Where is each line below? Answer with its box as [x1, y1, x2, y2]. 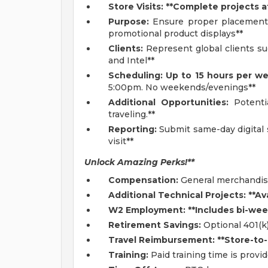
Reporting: [108, 124, 157, 135]
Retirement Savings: [108, 220, 201, 230]
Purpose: [108, 16, 149, 27]
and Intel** [108, 55, 154, 66]
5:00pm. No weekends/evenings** [108, 82, 255, 93]
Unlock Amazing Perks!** [84, 157, 194, 167]
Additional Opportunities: [108, 97, 229, 108]
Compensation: [108, 175, 178, 185]
